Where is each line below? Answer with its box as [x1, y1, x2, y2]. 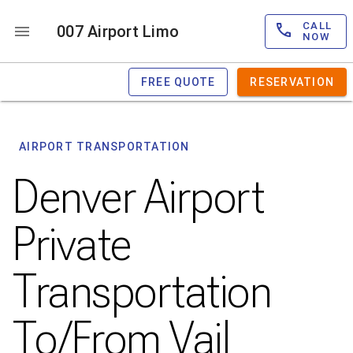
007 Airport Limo [57, 21, 179, 41]
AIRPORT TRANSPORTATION [19, 140, 190, 153]
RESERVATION [250, 76, 334, 88]
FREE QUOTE [140, 76, 216, 88]
